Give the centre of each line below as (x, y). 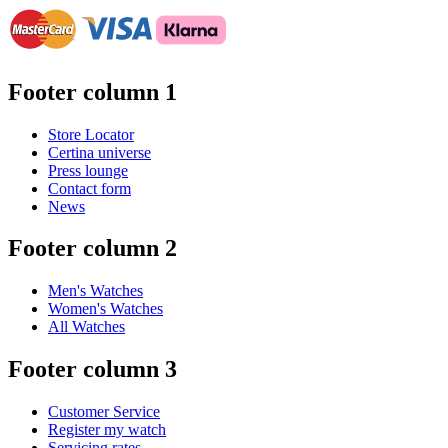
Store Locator (91, 134)
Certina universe (99, 152)
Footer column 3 (92, 369)
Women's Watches (105, 309)
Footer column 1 (92, 91)
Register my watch (107, 430)
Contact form (89, 188)
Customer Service (104, 412)
